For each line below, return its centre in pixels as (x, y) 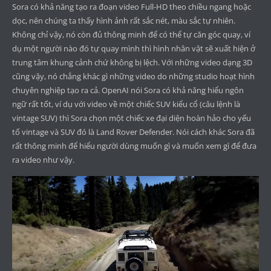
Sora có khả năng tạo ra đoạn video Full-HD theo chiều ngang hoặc (132, 7)
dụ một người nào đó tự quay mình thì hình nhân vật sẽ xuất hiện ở (134, 49)
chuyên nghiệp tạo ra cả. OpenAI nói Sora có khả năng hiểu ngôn (128, 90)
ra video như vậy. (43, 160)
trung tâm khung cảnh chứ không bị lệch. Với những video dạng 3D (132, 63)
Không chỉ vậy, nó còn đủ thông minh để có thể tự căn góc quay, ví (131, 35)
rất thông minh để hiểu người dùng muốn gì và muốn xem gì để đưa (134, 146)
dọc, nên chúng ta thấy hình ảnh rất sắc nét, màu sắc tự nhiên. (124, 21)
